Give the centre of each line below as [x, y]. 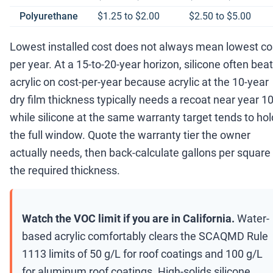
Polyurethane [49, 16]
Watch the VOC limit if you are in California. [128, 219]
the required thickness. [65, 171]
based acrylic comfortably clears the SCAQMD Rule [145, 236]
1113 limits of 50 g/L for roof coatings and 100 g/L [142, 254]
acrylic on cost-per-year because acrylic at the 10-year [139, 82]
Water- [252, 219]
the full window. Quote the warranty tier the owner [130, 135]
